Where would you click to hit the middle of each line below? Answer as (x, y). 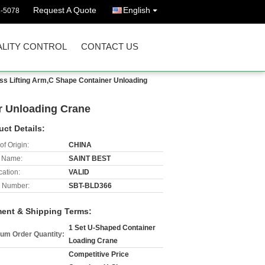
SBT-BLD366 (90, 186)
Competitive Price (99, 254)
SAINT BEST (90, 159)
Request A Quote (65, 10)
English (137, 10)
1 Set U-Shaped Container (112, 228)
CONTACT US (110, 46)
